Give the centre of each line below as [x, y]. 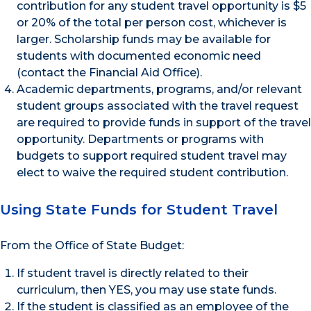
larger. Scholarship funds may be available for [144, 39]
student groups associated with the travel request [158, 106]
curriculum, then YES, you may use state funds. [146, 290]
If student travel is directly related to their [133, 274]
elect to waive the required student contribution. [152, 172]
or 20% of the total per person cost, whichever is [152, 22]
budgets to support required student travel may [152, 155]
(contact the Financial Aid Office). [109, 72]
